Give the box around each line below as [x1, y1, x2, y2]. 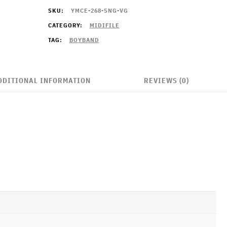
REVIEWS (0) [143, 76, 189, 85]
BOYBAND [69, 36, 99, 44]
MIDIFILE [89, 21, 120, 29]
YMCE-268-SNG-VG [70, 7, 128, 14]
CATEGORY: [48, 21, 85, 29]
